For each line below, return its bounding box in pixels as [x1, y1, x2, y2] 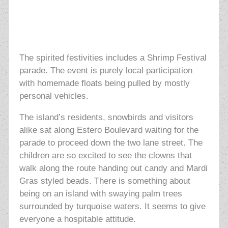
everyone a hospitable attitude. [19, 214, 136, 224]
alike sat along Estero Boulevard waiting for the [19, 125, 198, 135]
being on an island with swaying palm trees [19, 189, 182, 199]
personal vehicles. [19, 91, 89, 101]
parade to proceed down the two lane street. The [19, 138, 203, 148]
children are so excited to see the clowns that [19, 151, 192, 161]
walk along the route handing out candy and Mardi [19, 163, 208, 174]
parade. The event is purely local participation [19, 66, 192, 76]
